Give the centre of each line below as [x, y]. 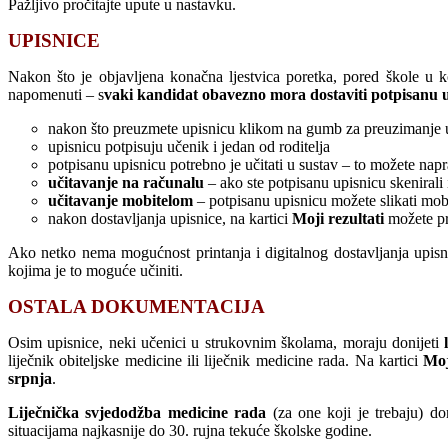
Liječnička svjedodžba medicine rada [137, 412]
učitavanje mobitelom [120, 200]
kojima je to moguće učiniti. [95, 270]
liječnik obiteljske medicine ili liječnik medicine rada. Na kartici [216, 360]
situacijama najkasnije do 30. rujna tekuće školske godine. [190, 430]
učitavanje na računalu [126, 182]
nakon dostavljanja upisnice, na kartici [170, 218]
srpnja [30, 378]
